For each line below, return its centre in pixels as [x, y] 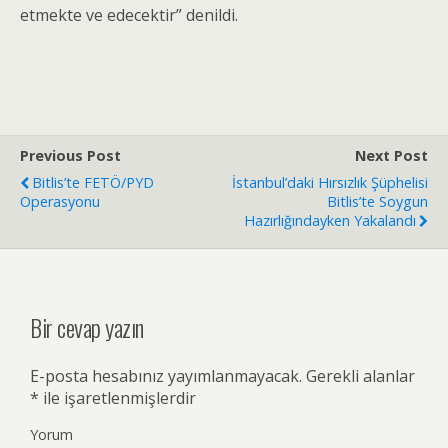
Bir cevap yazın [87, 326]
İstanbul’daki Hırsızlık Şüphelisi [330, 182]
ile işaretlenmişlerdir [117, 397]
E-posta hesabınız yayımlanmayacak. [166, 375]
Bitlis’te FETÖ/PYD [93, 182]
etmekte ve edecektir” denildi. [129, 15]
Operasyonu [60, 201]
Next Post [391, 155]
